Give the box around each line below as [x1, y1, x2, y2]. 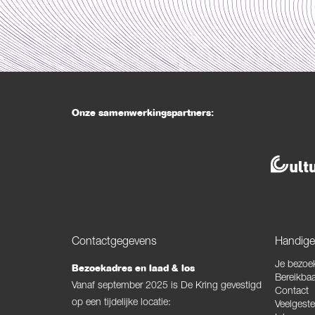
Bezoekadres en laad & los [72, 262, 195, 276]
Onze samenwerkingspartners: [72, 107, 214, 120]
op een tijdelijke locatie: [72, 298, 171, 309]
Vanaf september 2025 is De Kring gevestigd [72, 281, 262, 292]
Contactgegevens [72, 237, 157, 249]
